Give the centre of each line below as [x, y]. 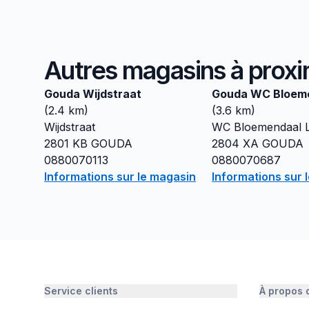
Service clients [81, 291]
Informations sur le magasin [120, 177]
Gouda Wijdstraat [93, 94]
